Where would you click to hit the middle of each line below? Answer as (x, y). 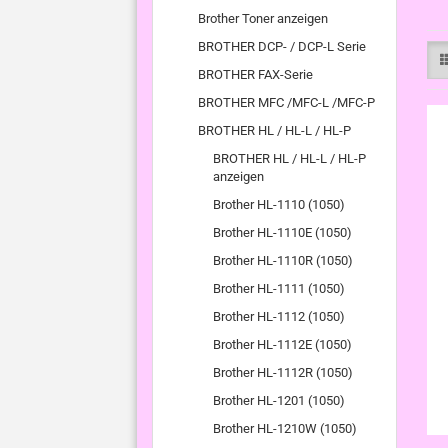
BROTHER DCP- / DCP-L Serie (282, 46)
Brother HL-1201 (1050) (279, 400)
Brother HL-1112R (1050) (283, 372)
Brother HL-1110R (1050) (283, 260)
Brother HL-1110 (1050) (279, 204)
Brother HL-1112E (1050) (282, 344)
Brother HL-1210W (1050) (285, 428)
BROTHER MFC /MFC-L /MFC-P (286, 102)
